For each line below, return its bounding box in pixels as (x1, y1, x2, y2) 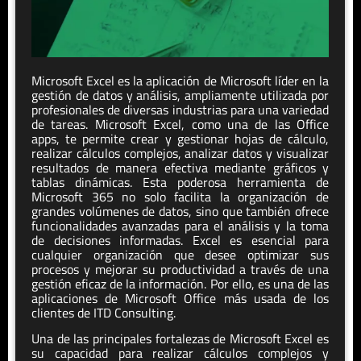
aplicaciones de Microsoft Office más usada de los (31, 288, 329, 308)
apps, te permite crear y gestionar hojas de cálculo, (31, 128, 329, 148)
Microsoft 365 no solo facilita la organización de (31, 186, 329, 206)
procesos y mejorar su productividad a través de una (31, 259, 329, 279)
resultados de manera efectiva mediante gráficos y (31, 157, 329, 177)
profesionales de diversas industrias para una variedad (31, 99, 329, 119)
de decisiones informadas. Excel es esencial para (31, 230, 329, 250)
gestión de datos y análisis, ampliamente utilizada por (31, 85, 329, 105)
